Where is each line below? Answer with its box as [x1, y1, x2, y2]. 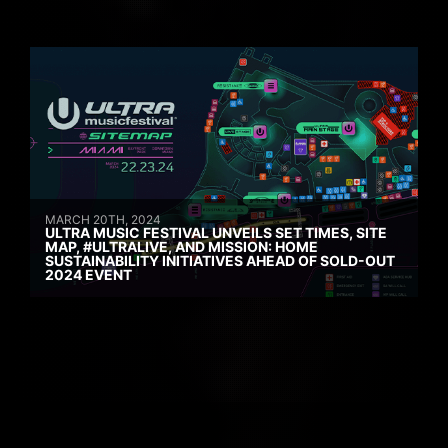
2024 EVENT [45, 266, 132, 283]
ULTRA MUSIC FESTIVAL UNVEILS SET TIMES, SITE [45, 224, 387, 241]
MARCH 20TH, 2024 [45, 212, 161, 227]
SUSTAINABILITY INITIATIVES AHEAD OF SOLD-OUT [45, 252, 395, 269]
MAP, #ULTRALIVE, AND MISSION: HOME [45, 238, 318, 255]
